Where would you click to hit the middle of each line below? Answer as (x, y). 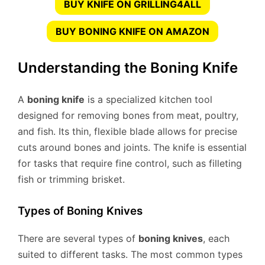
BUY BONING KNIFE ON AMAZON (132, 31)
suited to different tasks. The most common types (130, 255)
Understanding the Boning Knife (128, 67)
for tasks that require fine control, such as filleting (130, 163)
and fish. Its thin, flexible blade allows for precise (127, 131)
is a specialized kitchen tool (148, 99)
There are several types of (78, 239)
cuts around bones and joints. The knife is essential (132, 147)
